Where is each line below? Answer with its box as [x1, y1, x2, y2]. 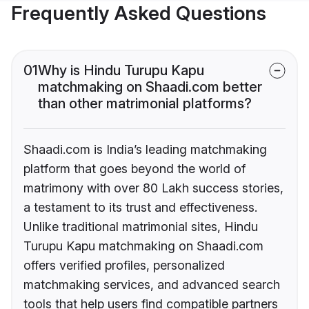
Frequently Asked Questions [11, 1, 266, 26]
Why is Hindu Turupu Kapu [38, 62, 204, 79]
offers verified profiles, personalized [23, 258, 225, 273]
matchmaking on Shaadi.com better [38, 79, 262, 96]
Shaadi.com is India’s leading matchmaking [23, 142, 267, 157]
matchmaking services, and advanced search [23, 277, 280, 292]
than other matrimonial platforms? [38, 95, 252, 112]
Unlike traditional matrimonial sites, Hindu [23, 219, 258, 235]
